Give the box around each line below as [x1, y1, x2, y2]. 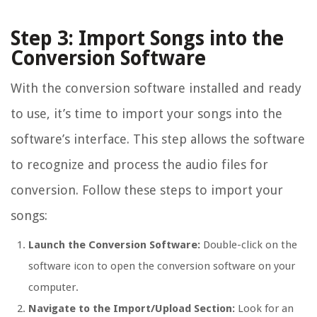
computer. [28, 281, 79, 294]
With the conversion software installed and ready [11, 81, 301, 96]
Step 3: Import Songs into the [11, 27, 284, 51]
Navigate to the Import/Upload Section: [28, 302, 235, 316]
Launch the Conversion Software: [28, 238, 200, 252]
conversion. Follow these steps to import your [11, 183, 283, 198]
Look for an [235, 302, 294, 316]
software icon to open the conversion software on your [28, 260, 295, 273]
